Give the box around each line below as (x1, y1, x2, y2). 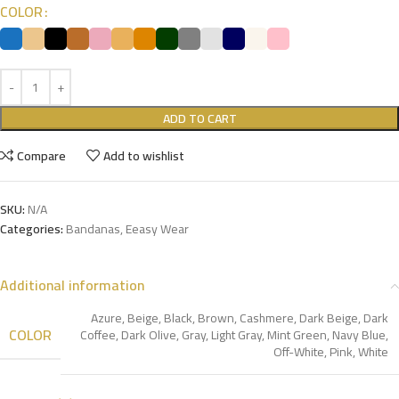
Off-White (273, 339, 324, 363)
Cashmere (240, 305, 294, 330)
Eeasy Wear (126, 216, 189, 240)
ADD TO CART (162, 106, 237, 130)
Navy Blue (332, 322, 386, 346)
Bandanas (66, 216, 120, 240)
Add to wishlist (103, 143, 185, 167)
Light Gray (211, 322, 262, 346)
